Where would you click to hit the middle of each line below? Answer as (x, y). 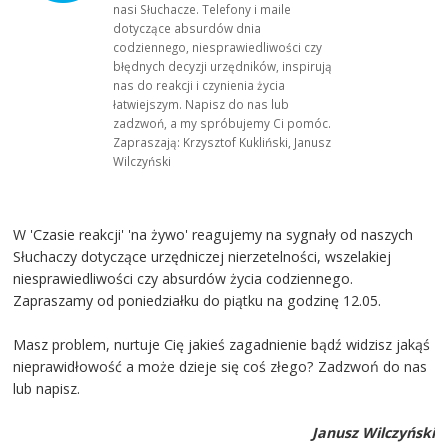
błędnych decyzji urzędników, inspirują (223, 66)
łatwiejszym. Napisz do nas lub (201, 104)
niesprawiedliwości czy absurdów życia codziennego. (183, 278)
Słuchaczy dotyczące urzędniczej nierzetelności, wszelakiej (202, 256)
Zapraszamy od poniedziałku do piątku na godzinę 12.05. (199, 300)
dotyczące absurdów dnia (187, 28)
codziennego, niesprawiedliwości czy (218, 47)
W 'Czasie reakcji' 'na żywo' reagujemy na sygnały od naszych (213, 234)
